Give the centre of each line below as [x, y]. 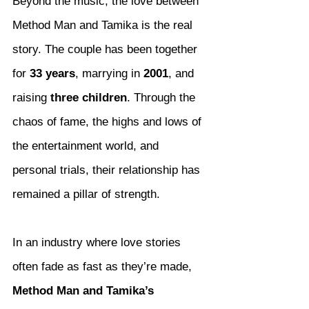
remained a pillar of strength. [86, 195]
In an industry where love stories [98, 243]
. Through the [163, 98]
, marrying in [109, 74]
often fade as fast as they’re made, [104, 267]
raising [31, 98]
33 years [52, 74]
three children [89, 98]
